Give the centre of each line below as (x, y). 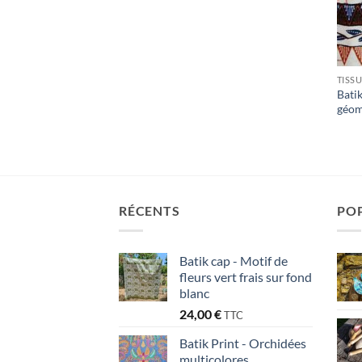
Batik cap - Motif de (234, 260)
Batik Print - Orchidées (243, 343)
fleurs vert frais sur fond (246, 276)
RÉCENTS (149, 211)
